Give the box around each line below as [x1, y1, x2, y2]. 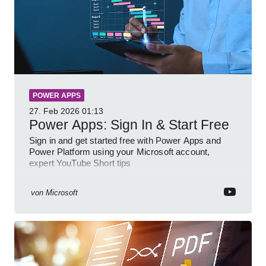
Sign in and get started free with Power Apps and [29, 135, 221, 146]
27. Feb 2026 [29, 106, 80, 116]
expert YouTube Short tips [29, 158, 131, 169]
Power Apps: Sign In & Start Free [29, 117, 229, 133]
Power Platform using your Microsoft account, [29, 147, 210, 157]
